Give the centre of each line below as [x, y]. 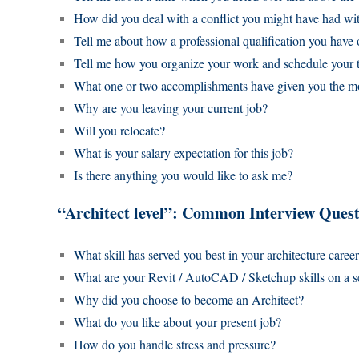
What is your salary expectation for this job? [184, 153]
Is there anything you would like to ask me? [183, 175]
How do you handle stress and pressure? [175, 345]
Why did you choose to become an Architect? [189, 300]
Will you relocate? [119, 131]
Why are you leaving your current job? [171, 108]
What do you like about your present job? [177, 322]
